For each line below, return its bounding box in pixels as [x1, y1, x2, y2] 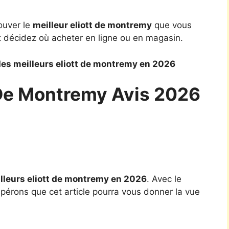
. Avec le [147, 173, 181, 184]
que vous [152, 20, 192, 31]
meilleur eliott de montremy [33, 20, 152, 31]
